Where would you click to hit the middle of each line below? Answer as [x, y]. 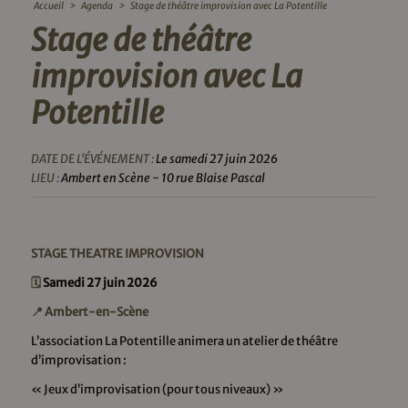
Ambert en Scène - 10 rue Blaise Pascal [162, 178]
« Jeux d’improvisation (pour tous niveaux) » [157, 390]
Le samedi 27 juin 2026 [215, 159]
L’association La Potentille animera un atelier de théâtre [184, 342]
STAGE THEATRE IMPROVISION [117, 254]
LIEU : [45, 178]
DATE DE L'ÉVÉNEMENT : [92, 159]
